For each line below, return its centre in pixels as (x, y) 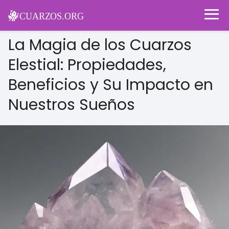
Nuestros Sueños (72, 105)
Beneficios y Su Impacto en (111, 85)
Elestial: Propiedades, (87, 65)
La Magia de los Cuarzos (100, 45)
